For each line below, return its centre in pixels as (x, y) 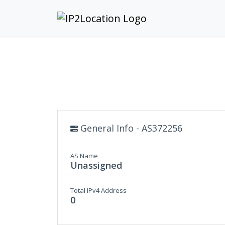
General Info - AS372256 (130, 128)
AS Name (84, 156)
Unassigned (96, 165)
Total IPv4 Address (98, 190)
